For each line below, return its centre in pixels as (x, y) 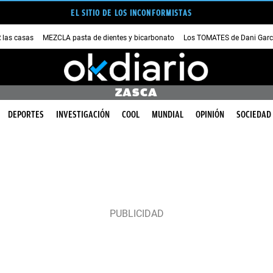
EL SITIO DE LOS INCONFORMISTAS (132, 13)
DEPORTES (26, 115)
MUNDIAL (168, 115)
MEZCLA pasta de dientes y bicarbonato (108, 37)
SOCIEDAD (254, 115)
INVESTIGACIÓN (83, 115)
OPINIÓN (210, 115)
